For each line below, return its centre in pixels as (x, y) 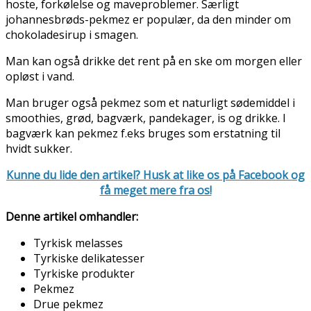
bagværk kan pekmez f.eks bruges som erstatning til (143, 134)
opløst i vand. (40, 77)
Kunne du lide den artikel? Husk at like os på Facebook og (155, 175)
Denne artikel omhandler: (72, 217)
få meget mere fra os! (155, 191)
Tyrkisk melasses (78, 243)
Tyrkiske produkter (84, 274)
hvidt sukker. (39, 149)
